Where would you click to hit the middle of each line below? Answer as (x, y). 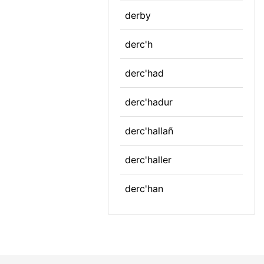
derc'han (144, 189)
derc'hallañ (149, 131)
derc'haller (148, 160)
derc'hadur (149, 102)
